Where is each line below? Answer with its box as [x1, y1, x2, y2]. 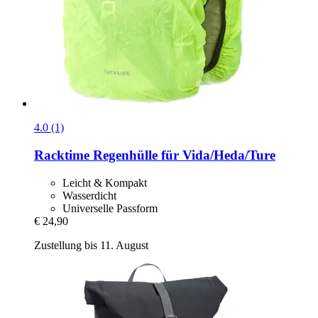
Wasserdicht [62, 189, 116, 202]
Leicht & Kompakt [62, 176, 147, 189]
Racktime [34, 148, 89, 163]
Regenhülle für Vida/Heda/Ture [89, 148, 275, 163]
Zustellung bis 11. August [34, 238, 148, 251]
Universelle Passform [62, 202, 158, 214]
